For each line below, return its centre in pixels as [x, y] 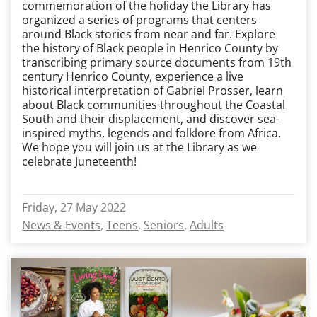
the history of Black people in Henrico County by [150, 48]
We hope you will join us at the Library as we [139, 147]
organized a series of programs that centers [139, 20]
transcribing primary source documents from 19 [151, 62]
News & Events [61, 225]
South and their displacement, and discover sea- [151, 119]
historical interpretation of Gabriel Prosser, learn [152, 91]
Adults [207, 225]
